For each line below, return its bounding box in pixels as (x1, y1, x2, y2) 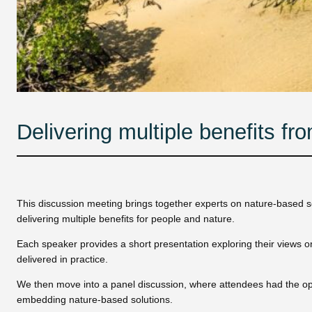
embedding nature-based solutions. (17, 294, 173, 306)
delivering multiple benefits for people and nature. (17, 212, 237, 224)
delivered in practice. (17, 253, 108, 265)
